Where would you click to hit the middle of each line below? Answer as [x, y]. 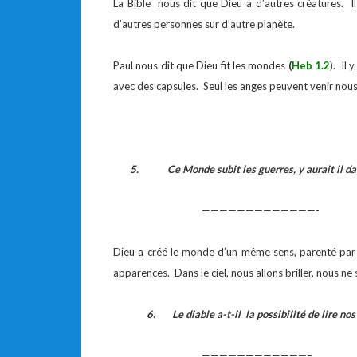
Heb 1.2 [310, 65]
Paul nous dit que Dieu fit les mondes [201, 65]
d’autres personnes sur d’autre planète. [204, 24]
